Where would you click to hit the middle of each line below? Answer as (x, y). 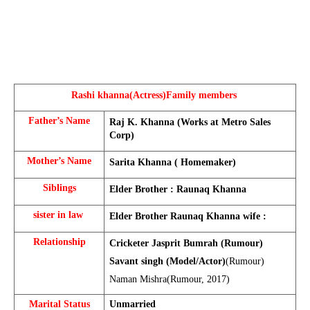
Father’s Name (59, 121)
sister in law (59, 215)
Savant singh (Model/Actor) (167, 261)
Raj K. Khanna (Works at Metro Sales (190, 122)
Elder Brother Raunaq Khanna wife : (189, 217)
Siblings (59, 188)
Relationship (59, 242)
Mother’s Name (59, 161)
